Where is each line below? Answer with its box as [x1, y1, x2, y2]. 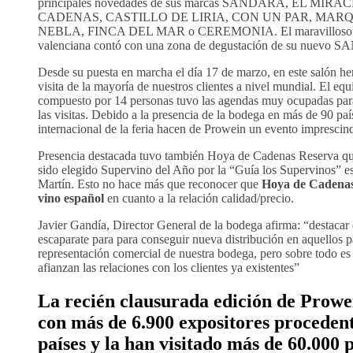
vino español [38, 191, 104, 206]
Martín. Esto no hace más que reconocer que [38, 177, 262, 191]
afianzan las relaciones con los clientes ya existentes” [38, 261, 299, 275]
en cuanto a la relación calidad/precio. [104, 191, 294, 206]
